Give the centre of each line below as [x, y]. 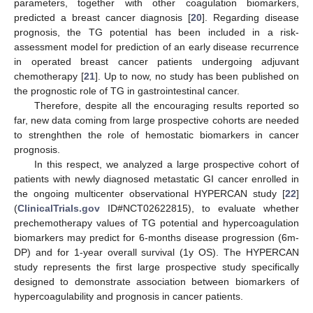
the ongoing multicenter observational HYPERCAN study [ [150, 194]
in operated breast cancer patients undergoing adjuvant [156, 61]
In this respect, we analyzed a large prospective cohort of [166, 164]
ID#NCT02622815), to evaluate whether [199, 208]
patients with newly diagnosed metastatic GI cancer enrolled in [156, 179]
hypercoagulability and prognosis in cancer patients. [129, 296]
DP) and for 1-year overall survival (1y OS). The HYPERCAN [156, 252]
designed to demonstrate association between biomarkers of [156, 282]
